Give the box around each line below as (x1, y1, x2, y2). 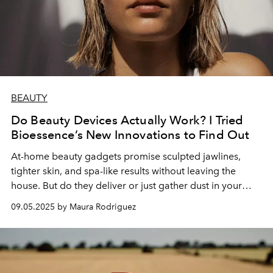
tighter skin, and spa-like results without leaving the (11, 165, 236, 177)
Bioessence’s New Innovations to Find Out (11, 127, 250, 142)
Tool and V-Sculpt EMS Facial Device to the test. (11, 208, 220, 221)
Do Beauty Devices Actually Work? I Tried (11, 112, 244, 127)
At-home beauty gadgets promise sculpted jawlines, (11, 150, 241, 162)
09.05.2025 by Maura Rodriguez (11, 201, 136, 212)
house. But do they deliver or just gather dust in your (11, 179, 242, 191)
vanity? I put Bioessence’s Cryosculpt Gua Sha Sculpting (11, 194, 257, 206)
